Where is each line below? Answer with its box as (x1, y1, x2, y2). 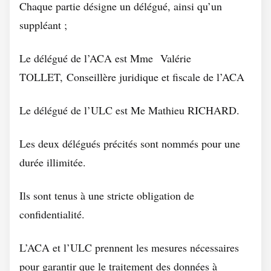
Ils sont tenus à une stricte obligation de (19, 188, 194, 203)
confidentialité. (19, 207, 85, 221)
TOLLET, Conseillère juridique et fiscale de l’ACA (19, 70, 244, 84)
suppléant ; (19, 18, 67, 32)
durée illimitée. (19, 155, 86, 169)
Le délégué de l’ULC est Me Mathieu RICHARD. (19, 103, 240, 117)
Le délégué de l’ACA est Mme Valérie (19, 51, 191, 65)
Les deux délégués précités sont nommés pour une (19, 136, 240, 151)
